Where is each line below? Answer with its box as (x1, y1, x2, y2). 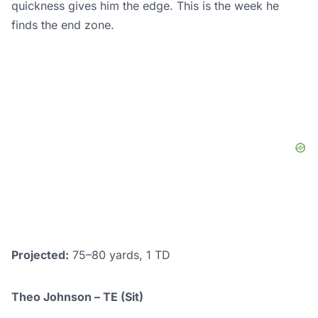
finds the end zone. (11, 18, 114, 33)
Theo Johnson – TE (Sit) (11, 290, 143, 305)
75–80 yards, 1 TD (69, 248, 170, 263)
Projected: (11, 248, 69, 263)
